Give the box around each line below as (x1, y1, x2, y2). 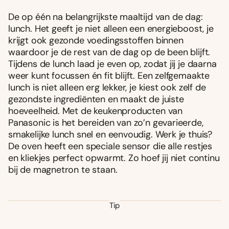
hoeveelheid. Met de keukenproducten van (8, 104, 182, 117)
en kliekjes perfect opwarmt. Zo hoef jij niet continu (8, 151, 220, 164)
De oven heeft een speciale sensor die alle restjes (8, 140, 213, 152)
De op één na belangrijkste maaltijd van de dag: (8, 10, 203, 23)
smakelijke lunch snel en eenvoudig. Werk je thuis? (8, 128, 213, 141)
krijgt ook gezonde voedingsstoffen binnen (8, 34, 184, 47)
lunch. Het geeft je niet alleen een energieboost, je (8, 22, 214, 35)
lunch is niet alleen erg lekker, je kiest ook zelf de (8, 81, 206, 94)
